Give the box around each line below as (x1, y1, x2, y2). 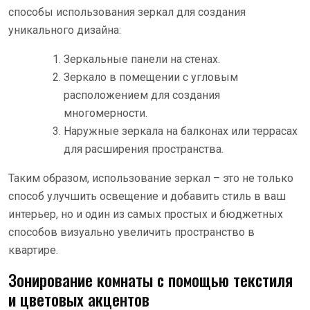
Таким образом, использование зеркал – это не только (8, 171, 293, 185)
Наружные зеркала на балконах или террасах (64, 124, 298, 138)
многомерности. (64, 106, 147, 120)
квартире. (8, 243, 58, 257)
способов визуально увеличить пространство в (8, 225, 255, 239)
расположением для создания (64, 88, 220, 102)
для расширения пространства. (64, 142, 224, 156)
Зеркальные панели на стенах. (64, 52, 220, 66)
